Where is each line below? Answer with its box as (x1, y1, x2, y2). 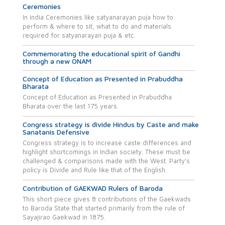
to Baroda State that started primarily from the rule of (23, 204, 185, 212)
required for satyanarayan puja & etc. (23, 31, 136, 39)
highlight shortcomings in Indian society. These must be (23, 148, 190, 156)
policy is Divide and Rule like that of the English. (23, 166, 167, 174)
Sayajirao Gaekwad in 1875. (23, 213, 105, 221)
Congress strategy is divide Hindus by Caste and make (23, 120, 199, 129)
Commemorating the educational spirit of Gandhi (23, 49, 180, 58)
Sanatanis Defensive (23, 128, 89, 136)
